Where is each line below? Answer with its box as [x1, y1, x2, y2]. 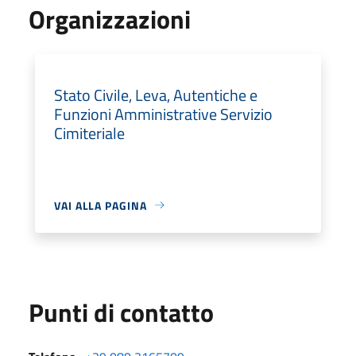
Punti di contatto [29, 292, 214, 331]
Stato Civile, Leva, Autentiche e [54, 82, 257, 107]
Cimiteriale [54, 120, 125, 145]
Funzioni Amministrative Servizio [54, 101, 273, 126]
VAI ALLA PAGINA [54, 196, 147, 214]
